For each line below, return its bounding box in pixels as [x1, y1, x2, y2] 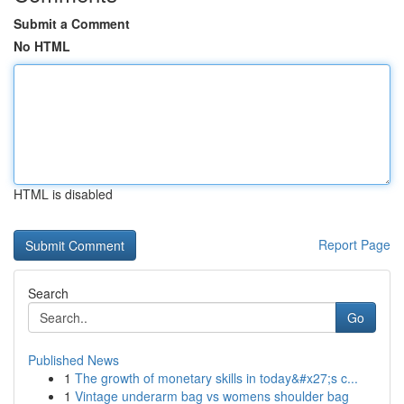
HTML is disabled [14, 185, 113, 203]
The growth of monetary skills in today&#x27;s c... [75, 369, 358, 387]
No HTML [14, 37, 70, 55]
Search [28, 284, 69, 302]
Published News [28, 351, 119, 369]
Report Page [318, 235, 390, 253]
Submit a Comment [14, 14, 130, 32]
